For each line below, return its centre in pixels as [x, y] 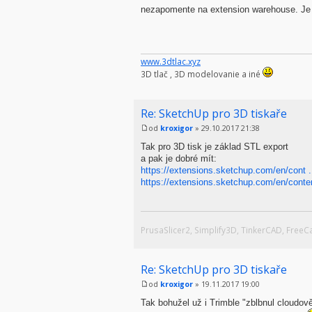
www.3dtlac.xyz [171, 62]
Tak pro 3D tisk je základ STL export [214, 146]
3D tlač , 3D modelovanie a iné [202, 74]
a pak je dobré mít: [179, 158]
